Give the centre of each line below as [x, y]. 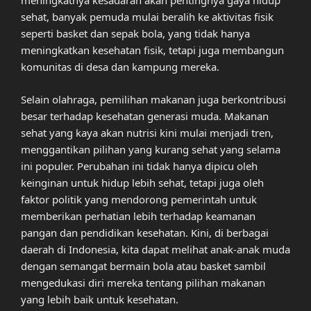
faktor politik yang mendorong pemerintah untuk [139, 199]
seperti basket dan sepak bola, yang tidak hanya [135, 34]
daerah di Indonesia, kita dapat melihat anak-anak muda [155, 249]
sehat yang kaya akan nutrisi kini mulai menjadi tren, [147, 132]
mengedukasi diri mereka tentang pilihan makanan [143, 282]
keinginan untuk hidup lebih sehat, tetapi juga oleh [142, 182]
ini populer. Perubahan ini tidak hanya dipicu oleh [139, 166]
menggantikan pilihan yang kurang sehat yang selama [151, 149]
